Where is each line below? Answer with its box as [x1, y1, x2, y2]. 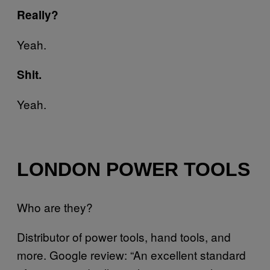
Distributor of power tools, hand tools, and [17, 228, 231, 245]
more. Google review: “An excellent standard [17, 246, 246, 263]
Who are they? [17, 199, 93, 216]
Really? [17, 6, 58, 23]
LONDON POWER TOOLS [17, 159, 250, 181]
